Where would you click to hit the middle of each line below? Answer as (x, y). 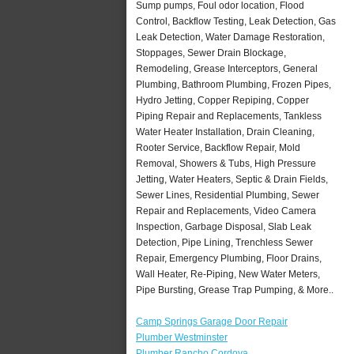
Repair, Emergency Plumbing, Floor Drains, (229, 258)
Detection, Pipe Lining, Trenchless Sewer (224, 242)
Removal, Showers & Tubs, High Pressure (226, 163)
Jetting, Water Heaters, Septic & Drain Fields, (232, 179)
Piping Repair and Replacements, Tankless (229, 116)
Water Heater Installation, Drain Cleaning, (225, 132)
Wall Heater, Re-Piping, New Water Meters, (228, 274)
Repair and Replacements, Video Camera (226, 211)
